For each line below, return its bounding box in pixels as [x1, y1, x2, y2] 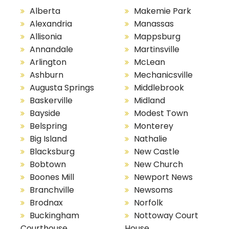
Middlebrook [133, 82, 184, 94]
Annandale [30, 43, 73, 56]
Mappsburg [133, 31, 180, 43]
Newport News [133, 171, 193, 184]
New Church [133, 158, 183, 171]
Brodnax [30, 197, 63, 209]
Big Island [30, 133, 67, 145]
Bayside [30, 107, 60, 120]
